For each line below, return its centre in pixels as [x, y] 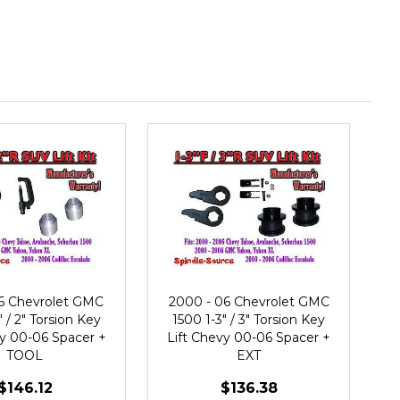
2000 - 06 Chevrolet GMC [249, 301]
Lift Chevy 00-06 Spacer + [249, 337]
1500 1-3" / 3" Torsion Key [249, 319]
